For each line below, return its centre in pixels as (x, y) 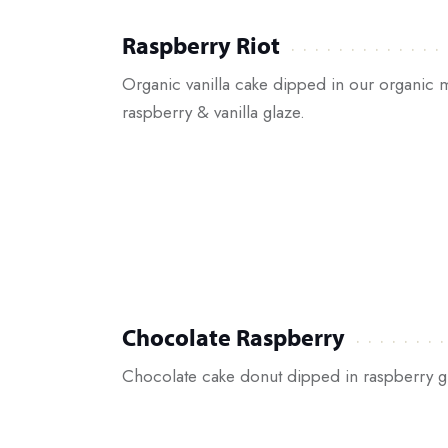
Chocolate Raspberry (233, 336)
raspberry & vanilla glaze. (213, 111)
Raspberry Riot (201, 44)
